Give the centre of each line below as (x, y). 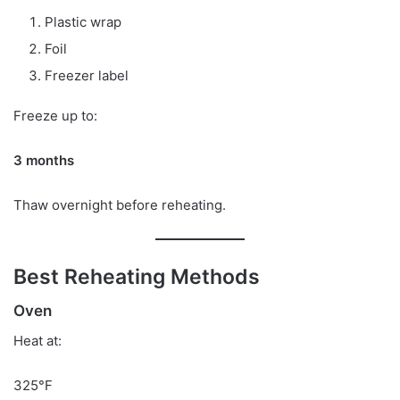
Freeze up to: (55, 115)
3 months (44, 160)
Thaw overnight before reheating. (120, 204)
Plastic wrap (83, 21)
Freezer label (87, 75)
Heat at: (37, 340)
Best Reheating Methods (137, 276)
